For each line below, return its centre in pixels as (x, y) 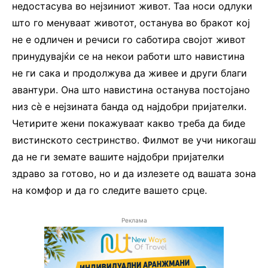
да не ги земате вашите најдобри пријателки (118, 157)
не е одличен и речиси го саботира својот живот (129, 40)
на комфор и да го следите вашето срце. (109, 191)
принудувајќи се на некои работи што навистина (128, 57)
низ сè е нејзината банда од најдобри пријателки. (129, 107)
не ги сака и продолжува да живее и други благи (130, 73)
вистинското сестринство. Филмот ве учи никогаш (134, 140)
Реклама (134, 220)
